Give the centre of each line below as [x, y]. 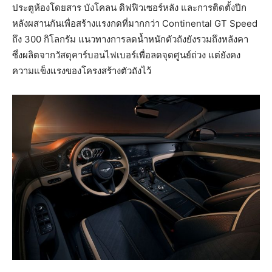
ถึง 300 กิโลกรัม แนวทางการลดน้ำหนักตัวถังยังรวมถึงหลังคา [130, 39]
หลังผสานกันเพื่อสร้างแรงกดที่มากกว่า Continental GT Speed [135, 23]
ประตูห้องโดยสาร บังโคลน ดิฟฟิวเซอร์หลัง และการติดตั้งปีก [129, 8]
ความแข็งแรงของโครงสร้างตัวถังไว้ [82, 71]
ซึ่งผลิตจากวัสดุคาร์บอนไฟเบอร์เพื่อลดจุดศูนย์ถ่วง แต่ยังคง [126, 55]
